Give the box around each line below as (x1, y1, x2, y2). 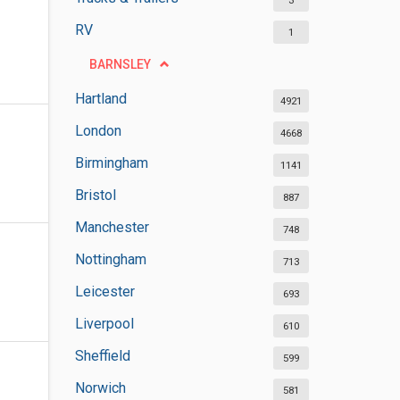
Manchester (74, 219, 149, 236)
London (74, 122, 121, 139)
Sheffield (74, 347, 130, 364)
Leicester (74, 283, 135, 300)
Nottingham (74, 251, 146, 268)
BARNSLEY (88, 57, 151, 71)
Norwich (74, 379, 126, 396)
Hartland (74, 90, 127, 107)
